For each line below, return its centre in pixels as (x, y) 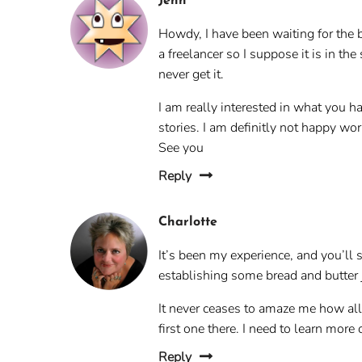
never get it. (192, 75)
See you (181, 148)
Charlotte (188, 223)
